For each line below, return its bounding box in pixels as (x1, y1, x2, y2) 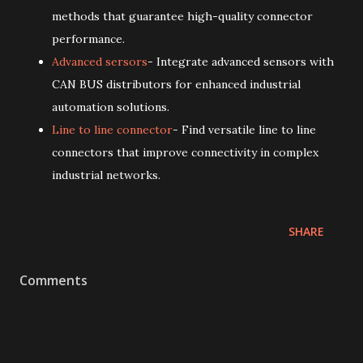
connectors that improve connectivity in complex (52, 144, 318, 160)
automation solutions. (52, 99, 169, 114)
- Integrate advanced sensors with (147, 53, 334, 69)
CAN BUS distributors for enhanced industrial (52, 76, 301, 92)
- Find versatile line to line (173, 122, 316, 137)
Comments (19, 271, 88, 289)
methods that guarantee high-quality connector (52, 8, 313, 23)
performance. (52, 31, 125, 46)
